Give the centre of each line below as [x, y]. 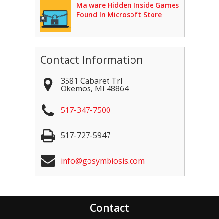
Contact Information [91, 59]
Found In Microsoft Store [119, 14]
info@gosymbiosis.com [102, 161]
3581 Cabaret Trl [91, 81]
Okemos [76, 88]
